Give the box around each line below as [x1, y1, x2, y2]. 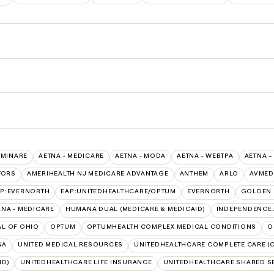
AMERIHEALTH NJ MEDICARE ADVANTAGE [26, 169, 169, 178]
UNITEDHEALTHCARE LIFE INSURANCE [20, 258, 152, 267]
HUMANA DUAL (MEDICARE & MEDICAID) [65, 205, 206, 213]
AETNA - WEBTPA [177, 152, 234, 160]
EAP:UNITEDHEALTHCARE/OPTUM [61, 187, 176, 196]
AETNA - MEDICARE [39, 152, 104, 160]
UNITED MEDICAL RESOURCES [18, 240, 123, 249]
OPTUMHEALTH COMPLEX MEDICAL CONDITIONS [86, 223, 256, 231]
